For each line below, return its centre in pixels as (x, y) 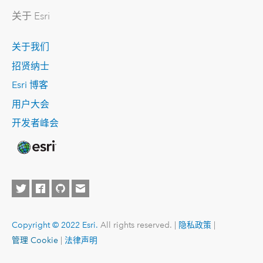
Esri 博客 (30, 85)
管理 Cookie (35, 240)
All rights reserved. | (138, 225)
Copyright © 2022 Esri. (55, 225)
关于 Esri (31, 16)
